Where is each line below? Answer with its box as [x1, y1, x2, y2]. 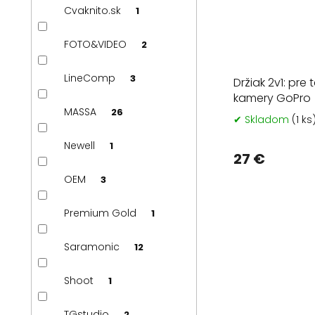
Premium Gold [63, 206, 139, 221]
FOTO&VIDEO [63, 37, 129, 52]
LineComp [63, 71, 118, 86]
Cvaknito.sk [63, 4, 124, 18]
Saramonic [63, 240, 122, 255]
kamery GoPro [233, 89, 311, 106]
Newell [63, 139, 98, 153]
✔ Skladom [233, 112, 292, 127]
